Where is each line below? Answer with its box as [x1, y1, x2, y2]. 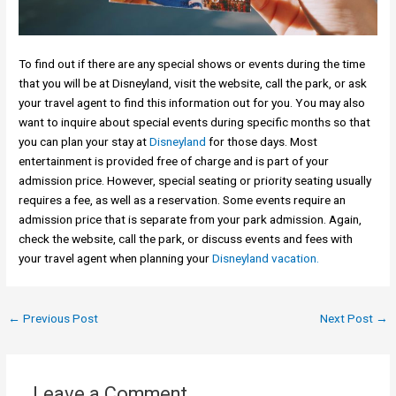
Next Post [319, 311, 376, 326]
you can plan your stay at [19, 134, 150, 149]
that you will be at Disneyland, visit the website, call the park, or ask [19, 76, 368, 91]
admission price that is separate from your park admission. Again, [19, 212, 362, 227]
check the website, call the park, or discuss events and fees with [19, 232, 354, 247]
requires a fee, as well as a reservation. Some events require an [19, 193, 346, 208]
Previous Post [20, 311, 99, 326]
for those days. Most [206, 134, 318, 149]
